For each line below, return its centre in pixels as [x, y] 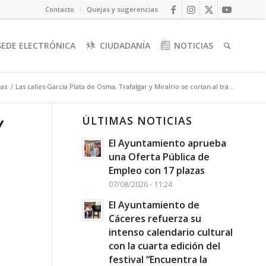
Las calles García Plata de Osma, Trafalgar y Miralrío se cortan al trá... [125, 86]
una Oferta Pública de [159, 157]
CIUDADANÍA [125, 45]
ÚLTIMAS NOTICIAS [137, 121]
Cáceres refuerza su [155, 218]
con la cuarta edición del [164, 246]
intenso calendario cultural [170, 232]
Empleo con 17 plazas [156, 170]
